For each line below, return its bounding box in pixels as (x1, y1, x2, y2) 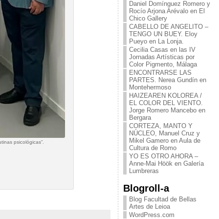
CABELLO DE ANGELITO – (129, 23, 208, 30)
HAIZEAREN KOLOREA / (129, 92, 202, 99)
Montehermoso (129, 84, 171, 91)
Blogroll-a (123, 182, 169, 194)
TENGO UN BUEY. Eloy (129, 30, 197, 38)
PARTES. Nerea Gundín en (129, 76, 206, 84)
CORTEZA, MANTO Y (129, 122, 193, 130)
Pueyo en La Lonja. (129, 38, 184, 45)
